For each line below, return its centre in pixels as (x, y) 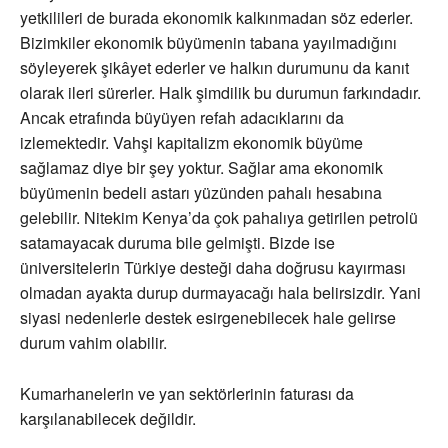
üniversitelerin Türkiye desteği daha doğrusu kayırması (213, 268)
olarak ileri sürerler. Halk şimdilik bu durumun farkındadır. (220, 93)
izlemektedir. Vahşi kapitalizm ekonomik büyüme (191, 143)
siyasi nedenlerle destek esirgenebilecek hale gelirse (208, 318)
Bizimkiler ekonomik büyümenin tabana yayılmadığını (208, 43)
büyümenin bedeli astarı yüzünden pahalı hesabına (201, 193)
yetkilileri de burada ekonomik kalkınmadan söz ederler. (216, 18)
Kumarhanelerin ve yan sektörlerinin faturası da (187, 394)
